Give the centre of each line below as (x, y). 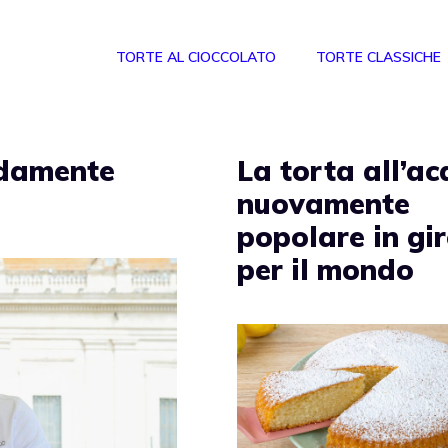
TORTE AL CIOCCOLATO (196, 57)
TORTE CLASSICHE (378, 57)
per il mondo (326, 270)
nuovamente (324, 204)
